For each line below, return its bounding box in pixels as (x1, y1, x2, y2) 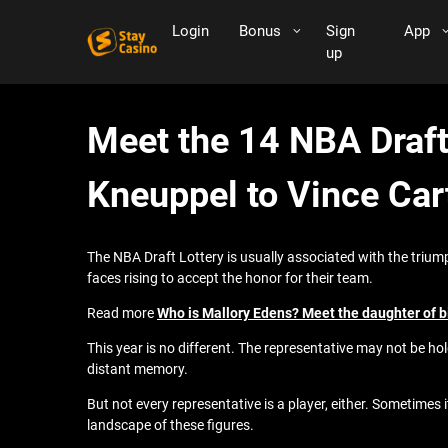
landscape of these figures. (87, 417, 257, 433)
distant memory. (87, 361, 191, 377)
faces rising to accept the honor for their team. (87, 270, 376, 286)
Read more (87, 305, 157, 321)
